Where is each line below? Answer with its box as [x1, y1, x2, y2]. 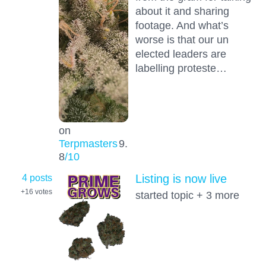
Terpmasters [58, 137, 118, 150]
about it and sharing [135, 4, 229, 17]
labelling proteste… [135, 61, 227, 74]
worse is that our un [135, 33, 229, 46]
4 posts [22, 172, 52, 183]
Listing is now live [135, 172, 227, 186]
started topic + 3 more [135, 189, 239, 202]
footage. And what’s [135, 18, 229, 31]
